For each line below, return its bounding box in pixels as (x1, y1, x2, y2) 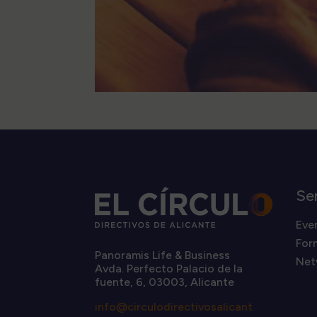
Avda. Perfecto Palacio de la (95, 262, 243, 276)
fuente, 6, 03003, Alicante (95, 275, 235, 289)
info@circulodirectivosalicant (95, 300, 253, 314)
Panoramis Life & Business (95, 248, 231, 263)
